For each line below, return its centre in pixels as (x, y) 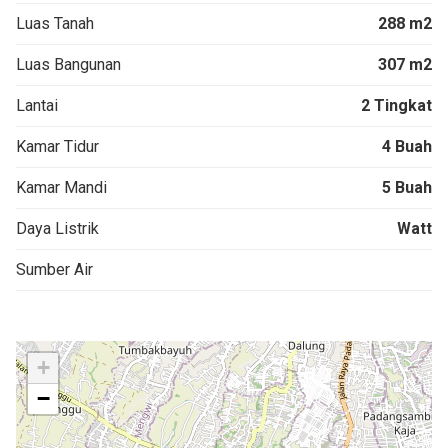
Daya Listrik (57, 229)
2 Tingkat (396, 106)
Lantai (37, 106)
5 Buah (407, 188)
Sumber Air (54, 270)
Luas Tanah (55, 24)
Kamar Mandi (61, 188)
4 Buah (407, 147)
